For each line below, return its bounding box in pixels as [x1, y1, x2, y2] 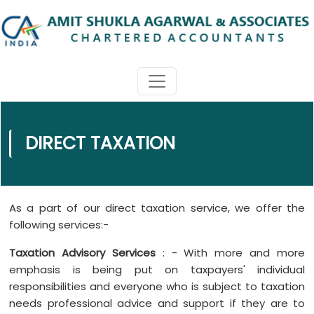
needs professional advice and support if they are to [9, 296, 305, 310]
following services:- [9, 217, 109, 232]
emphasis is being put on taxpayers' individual [9, 262, 305, 277]
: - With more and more [155, 245, 305, 260]
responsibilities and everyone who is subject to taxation [9, 279, 305, 294]
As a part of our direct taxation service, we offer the [9, 200, 305, 215]
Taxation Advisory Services [9, 245, 156, 260]
